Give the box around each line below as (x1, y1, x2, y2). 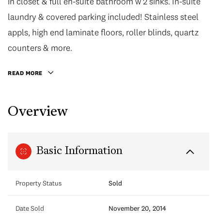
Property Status (15, 178, 62, 187)
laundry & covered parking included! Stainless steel (8, 11, 199, 22)
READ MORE (8, 69, 43, 77)
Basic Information (36, 145, 123, 157)
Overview (8, 105, 68, 119)
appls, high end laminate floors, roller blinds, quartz (8, 27, 199, 38)
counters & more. (8, 42, 72, 53)
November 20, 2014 (108, 203, 166, 213)
